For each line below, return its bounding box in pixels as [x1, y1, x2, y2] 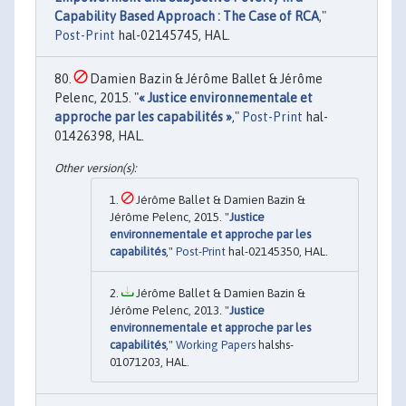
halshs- [256, 338, 294, 353]
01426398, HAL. [54, 129, 144, 144]
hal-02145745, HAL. [115, 28, 230, 43]
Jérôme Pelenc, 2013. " [110, 304, 229, 318]
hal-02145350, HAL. [226, 245, 328, 259]
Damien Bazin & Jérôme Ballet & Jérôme [87, 72, 323, 87]
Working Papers [176, 338, 256, 353]
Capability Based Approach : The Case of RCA [54, 9, 319, 24]
